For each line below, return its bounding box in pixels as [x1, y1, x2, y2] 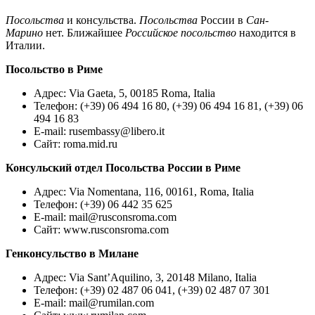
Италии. [6, 39, 45, 51]
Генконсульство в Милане [6, 247, 139, 259]
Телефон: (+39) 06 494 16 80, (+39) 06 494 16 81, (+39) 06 [34, 99, 303, 112]
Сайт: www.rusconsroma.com [34, 223, 169, 236]
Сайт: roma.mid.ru [34, 137, 120, 150]
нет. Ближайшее [43, 26, 125, 39]
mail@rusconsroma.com [66, 210, 179, 223]
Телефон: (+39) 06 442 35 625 [34, 198, 172, 210]
